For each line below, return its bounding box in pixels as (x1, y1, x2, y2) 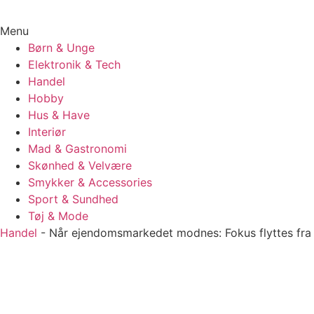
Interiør (28, 125, 66, 139)
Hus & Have (28, 108, 90, 122)
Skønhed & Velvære (28, 158, 132, 172)
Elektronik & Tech (28, 57, 121, 71)
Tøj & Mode (28, 209, 88, 223)
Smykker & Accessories (28, 175, 152, 189)
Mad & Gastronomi (28, 142, 127, 156)
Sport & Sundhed (28, 192, 118, 206)
